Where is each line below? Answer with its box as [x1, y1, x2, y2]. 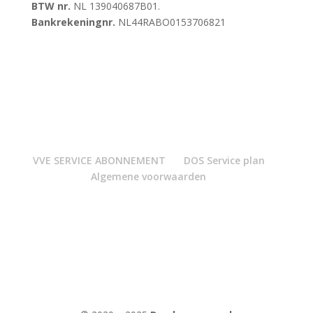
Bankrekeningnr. [31, 15, 115, 29]
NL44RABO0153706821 [115, 15, 226, 29]
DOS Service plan [183, 153, 265, 167]
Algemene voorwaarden [91, 169, 207, 183]
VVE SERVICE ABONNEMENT [32, 153, 166, 167]
